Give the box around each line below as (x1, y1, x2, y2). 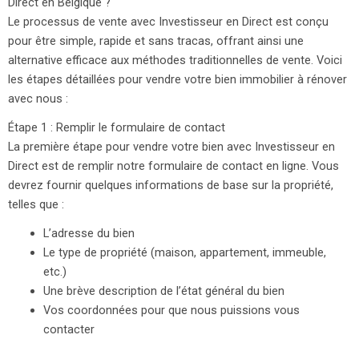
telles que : (8, 197, 64, 212)
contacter (42, 322, 95, 337)
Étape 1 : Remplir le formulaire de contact (8, 120, 225, 135)
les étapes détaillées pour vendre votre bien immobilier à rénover (8, 72, 347, 87)
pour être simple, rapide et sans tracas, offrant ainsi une (8, 34, 304, 49)
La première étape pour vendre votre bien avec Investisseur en (8, 139, 335, 155)
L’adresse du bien (42, 226, 135, 241)
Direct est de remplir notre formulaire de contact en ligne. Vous (8, 159, 339, 174)
